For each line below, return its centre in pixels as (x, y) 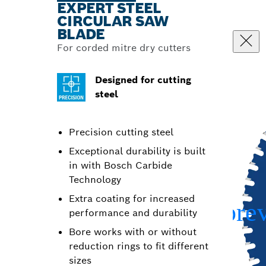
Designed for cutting (143, 80)
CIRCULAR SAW (113, 21)
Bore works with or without (133, 232)
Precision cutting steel (121, 132)
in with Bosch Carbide (121, 165)
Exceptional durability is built (137, 151)
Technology (95, 180)
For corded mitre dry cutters (124, 48)
